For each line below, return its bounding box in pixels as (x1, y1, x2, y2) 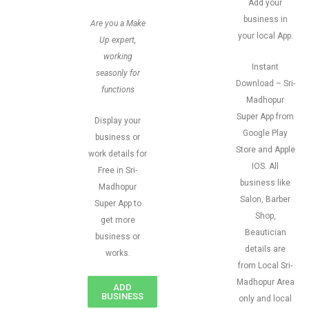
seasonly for (95, 68, 140, 78)
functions (101, 85, 134, 94)
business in (243, 14, 288, 24)
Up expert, (99, 35, 136, 45)
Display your (94, 116, 141, 126)
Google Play (243, 128, 288, 138)
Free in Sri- (98, 166, 137, 175)
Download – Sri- (235, 79, 295, 88)
